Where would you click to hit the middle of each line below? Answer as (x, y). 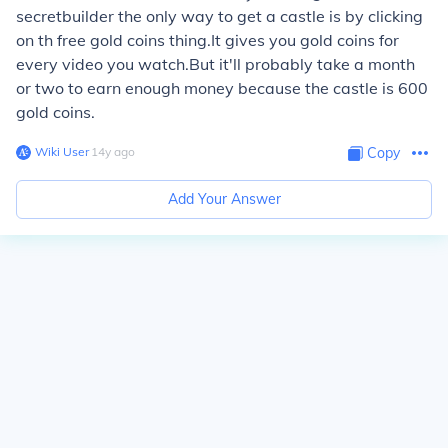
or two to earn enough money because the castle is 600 (222, 88)
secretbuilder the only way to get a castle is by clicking (219, 16)
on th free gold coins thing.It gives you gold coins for (207, 40)
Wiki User (62, 151)
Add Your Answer (224, 199)
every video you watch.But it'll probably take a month (215, 64)
